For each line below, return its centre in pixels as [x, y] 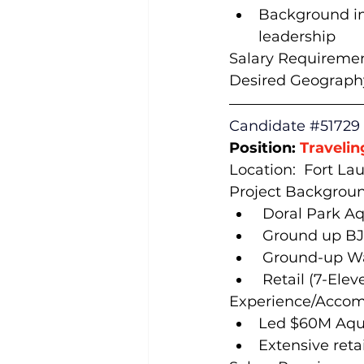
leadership [297, 37]
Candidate [269, 126]
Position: [264, 148]
